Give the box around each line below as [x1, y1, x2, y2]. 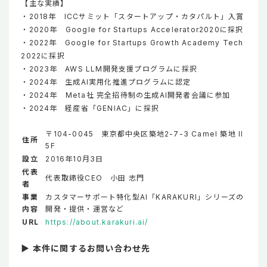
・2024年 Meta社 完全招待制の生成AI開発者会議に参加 [21, 91, 231, 100]
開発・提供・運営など [45, 204, 125, 214]
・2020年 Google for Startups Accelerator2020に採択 [21, 25, 244, 35]
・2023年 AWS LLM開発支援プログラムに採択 [21, 64, 198, 74]
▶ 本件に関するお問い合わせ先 [21, 243, 151, 254]
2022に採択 [21, 51, 65, 61]
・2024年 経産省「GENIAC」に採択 [21, 104, 160, 113]
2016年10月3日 [45, 154, 104, 164]
